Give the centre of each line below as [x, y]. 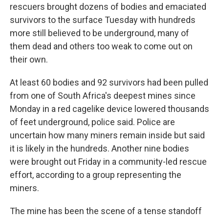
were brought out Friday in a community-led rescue [108, 162]
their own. [29, 59]
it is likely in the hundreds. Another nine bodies [99, 148]
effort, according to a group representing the [96, 175]
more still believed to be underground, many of [99, 33]
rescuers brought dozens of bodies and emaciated [108, 7]
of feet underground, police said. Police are [92, 122]
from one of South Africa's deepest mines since [103, 96]
